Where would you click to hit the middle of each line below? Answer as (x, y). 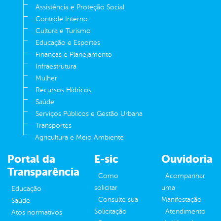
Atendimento (185, 211)
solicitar (106, 187)
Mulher (46, 78)
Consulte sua (118, 199)
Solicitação (110, 211)
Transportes (54, 125)
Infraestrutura (56, 66)
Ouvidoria (187, 159)
